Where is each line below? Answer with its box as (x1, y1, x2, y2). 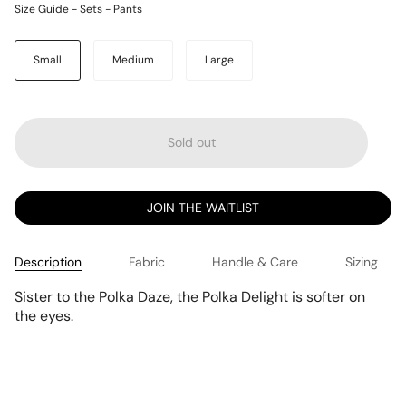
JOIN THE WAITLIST (147, 199, 259, 217)
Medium (112, 53, 154, 68)
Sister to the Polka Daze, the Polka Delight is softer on (14, 287, 365, 307)
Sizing (345, 254, 378, 271)
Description (14, 254, 82, 271)
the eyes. (14, 306, 73, 326)
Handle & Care (212, 254, 298, 271)
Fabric (129, 254, 165, 271)
